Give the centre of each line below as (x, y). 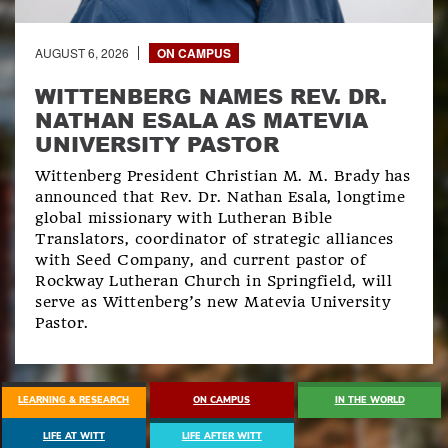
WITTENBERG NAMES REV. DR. (211, 96)
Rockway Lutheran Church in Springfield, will (213, 281)
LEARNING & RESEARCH (74, 400)
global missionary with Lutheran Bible (184, 218)
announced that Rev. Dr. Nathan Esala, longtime (220, 197)
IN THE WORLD (369, 400)
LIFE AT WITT (73, 436)
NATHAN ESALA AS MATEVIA (201, 120)
